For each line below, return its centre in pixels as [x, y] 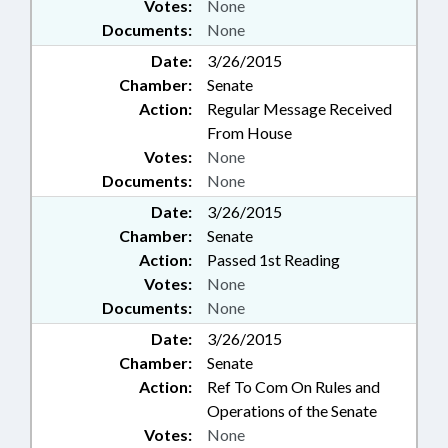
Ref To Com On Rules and [293, 387]
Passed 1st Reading [273, 260]
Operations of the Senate [292, 411]
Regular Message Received [299, 109]
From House [249, 133]
